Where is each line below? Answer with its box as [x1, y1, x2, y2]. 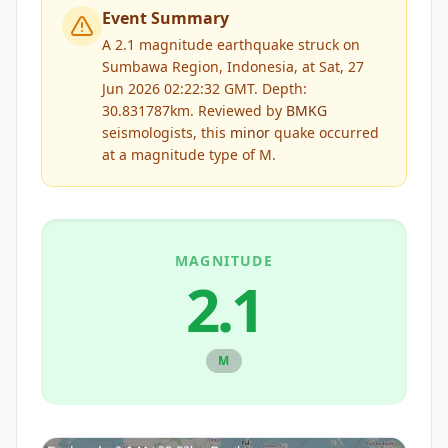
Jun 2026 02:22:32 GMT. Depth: [102, 79, 307, 98]
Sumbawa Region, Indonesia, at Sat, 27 [102, 57, 364, 76]
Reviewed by [194, 101, 286, 120]
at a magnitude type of [102, 145, 259, 164]
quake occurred [270, 123, 379, 142]
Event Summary [102, 7, 229, 29]
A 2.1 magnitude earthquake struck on [102, 35, 360, 54]
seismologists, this [102, 123, 230, 142]
